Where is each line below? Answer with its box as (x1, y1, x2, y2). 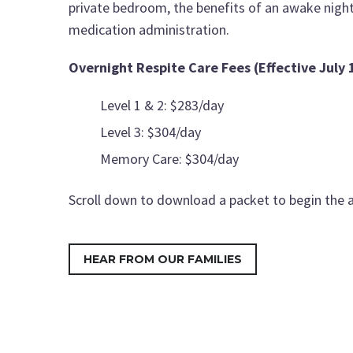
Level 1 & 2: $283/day (100, 95, 224, 114)
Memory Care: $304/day (100, 149, 239, 168)
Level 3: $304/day (100, 122, 201, 141)
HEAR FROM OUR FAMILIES (84, 251, 242, 266)
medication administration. (69, 20, 229, 39)
